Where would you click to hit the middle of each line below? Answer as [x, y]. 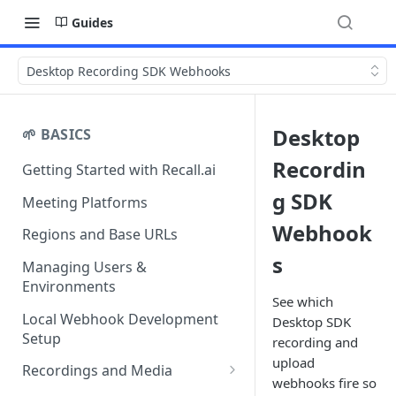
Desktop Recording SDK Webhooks [129, 71]
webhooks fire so [324, 383]
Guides [92, 22]
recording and [315, 342]
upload [293, 362]
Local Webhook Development [120, 319]
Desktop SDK [312, 322]
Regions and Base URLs [100, 235]
